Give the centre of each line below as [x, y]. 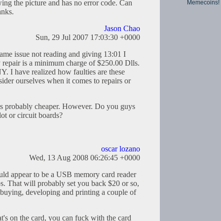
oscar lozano [121, 149]
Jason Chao [122, 29]
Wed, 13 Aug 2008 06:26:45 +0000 [85, 158]
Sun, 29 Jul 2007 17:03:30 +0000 [88, 37]
